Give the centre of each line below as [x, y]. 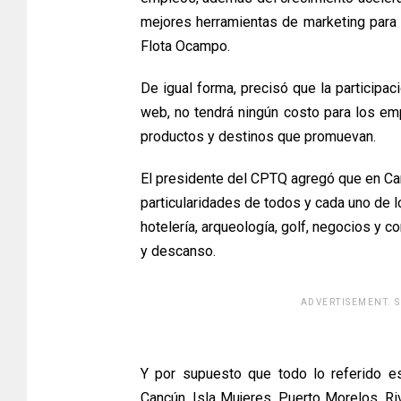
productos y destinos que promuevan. [258, 137]
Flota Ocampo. [185, 47]
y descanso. [178, 252]
